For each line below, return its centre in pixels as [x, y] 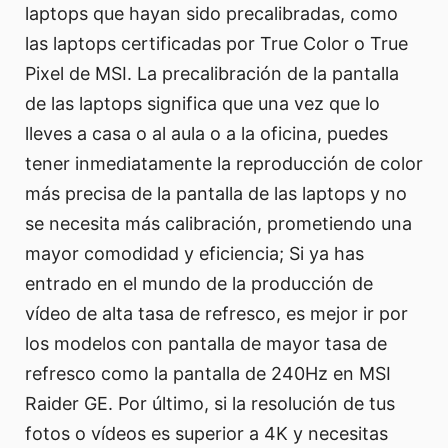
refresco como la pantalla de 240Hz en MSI [208, 373]
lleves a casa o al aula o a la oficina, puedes [206, 133]
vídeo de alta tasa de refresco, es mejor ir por [216, 313]
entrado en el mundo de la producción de [199, 283]
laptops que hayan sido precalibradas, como [211, 13]
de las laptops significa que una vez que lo [202, 103]
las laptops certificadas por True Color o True [216, 43]
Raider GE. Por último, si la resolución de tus [210, 403]
